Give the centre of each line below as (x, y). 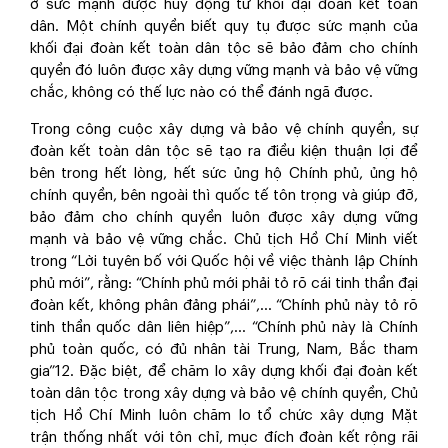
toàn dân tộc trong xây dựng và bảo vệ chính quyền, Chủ (224, 393)
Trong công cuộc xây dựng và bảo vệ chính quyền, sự (224, 129)
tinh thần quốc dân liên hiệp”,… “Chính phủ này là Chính (224, 327)
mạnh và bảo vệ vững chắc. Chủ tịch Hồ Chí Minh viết (224, 239)
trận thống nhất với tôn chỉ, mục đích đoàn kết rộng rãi (224, 437)
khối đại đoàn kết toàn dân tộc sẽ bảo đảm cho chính (224, 48)
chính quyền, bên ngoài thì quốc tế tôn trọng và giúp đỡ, (224, 195)
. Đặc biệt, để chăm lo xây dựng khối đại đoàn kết (244, 371)
